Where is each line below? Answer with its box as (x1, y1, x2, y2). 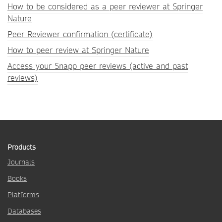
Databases (7, 206, 41, 216)
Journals (7, 157, 35, 167)
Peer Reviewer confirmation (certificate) (7, 29, 153, 40)
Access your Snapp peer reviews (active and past (7, 60, 188, 72)
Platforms (7, 190, 39, 200)
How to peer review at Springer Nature (7, 45, 149, 56)
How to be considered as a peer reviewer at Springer (7, 1, 203, 12)
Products (7, 142, 36, 152)
